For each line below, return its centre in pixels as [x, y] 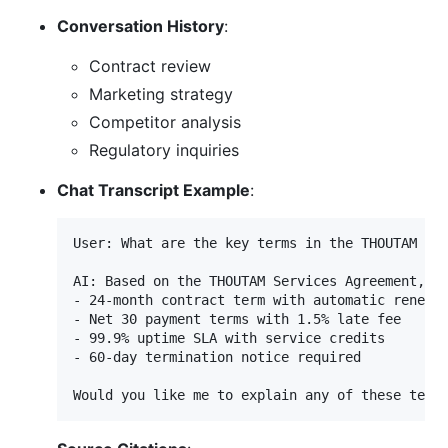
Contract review [150, 66]
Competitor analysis [165, 122]
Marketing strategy [161, 94]
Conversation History [140, 26]
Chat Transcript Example [153, 190]
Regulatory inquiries [164, 150]
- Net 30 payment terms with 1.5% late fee [237, 319]
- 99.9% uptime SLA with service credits [229, 338]
